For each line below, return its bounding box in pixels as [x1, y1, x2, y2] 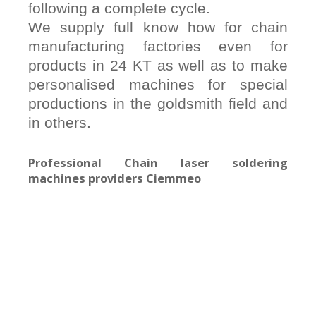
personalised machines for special [28, 75, 288, 92]
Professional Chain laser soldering [28, 154, 288, 171]
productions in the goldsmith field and [28, 95, 288, 111]
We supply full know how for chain [28, 18, 288, 35]
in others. [28, 114, 91, 130]
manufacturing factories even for [28, 37, 288, 54]
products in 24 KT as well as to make [28, 56, 288, 73]
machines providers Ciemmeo [28, 169, 201, 186]
